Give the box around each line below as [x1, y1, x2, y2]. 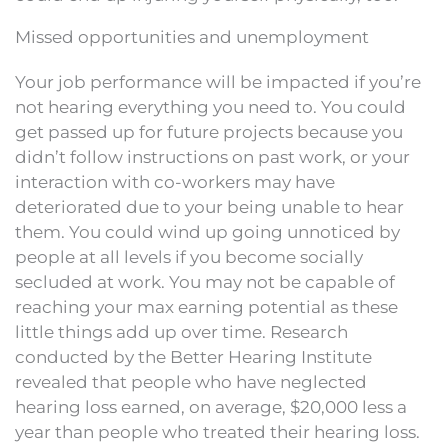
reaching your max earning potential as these [15, 296, 398, 317]
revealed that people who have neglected [15, 371, 367, 392]
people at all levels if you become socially [15, 246, 363, 267]
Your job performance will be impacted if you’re [15, 71, 421, 92]
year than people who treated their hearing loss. [15, 421, 420, 442]
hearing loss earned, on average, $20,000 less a [15, 396, 407, 417]
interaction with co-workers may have [15, 171, 335, 192]
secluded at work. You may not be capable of [15, 271, 395, 292]
